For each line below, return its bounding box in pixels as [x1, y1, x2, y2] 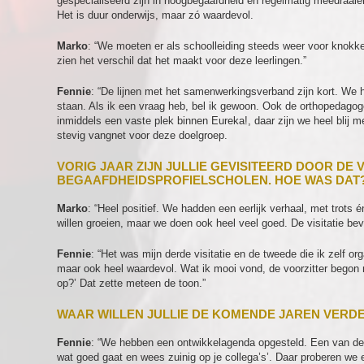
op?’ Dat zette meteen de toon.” [57, 277, 206, 289]
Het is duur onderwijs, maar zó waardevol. [57, 9, 253, 21]
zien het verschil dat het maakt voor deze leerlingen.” [57, 54, 306, 67]
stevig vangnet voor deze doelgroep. [57, 129, 227, 141]
